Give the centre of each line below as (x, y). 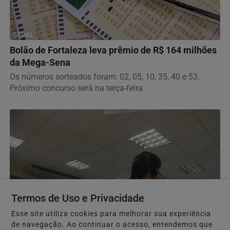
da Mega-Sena (40, 62)
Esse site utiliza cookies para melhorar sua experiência (111, 214)
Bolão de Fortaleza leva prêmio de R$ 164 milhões (113, 50)
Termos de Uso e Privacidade (78, 198)
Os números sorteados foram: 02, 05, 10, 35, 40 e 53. (105, 76)
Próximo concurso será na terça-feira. (77, 88)
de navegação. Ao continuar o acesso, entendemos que (112, 225)
